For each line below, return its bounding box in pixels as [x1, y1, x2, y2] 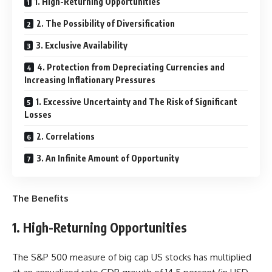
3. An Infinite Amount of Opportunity [36, 153, 179, 163]
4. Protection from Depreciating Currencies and [37, 62, 225, 72]
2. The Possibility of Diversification [36, 18, 175, 29]
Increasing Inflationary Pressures [24, 75, 155, 85]
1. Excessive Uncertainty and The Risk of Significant [36, 97, 237, 107]
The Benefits [12, 192, 69, 204]
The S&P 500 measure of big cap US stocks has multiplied [12, 251, 251, 263]
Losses [24, 109, 52, 120]
